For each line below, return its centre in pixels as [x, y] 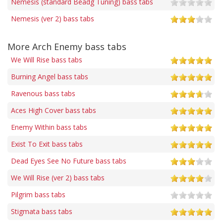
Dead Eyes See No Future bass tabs [69, 161]
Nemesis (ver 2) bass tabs [53, 18]
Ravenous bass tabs [43, 93]
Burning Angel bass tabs [50, 76]
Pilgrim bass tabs [38, 194]
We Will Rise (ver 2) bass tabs [58, 177]
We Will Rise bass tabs [47, 59]
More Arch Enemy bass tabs [67, 46]
